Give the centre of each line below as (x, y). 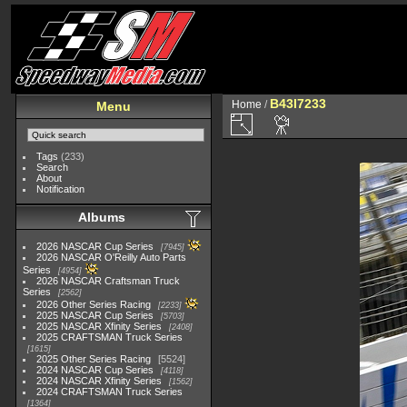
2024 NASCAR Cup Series (95, 370)
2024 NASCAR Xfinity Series (99, 381)
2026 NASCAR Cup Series (95, 246)
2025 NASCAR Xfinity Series (99, 326)
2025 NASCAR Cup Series (95, 315)
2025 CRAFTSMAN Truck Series (110, 337)
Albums (102, 217)
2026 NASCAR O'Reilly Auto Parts (112, 257)
